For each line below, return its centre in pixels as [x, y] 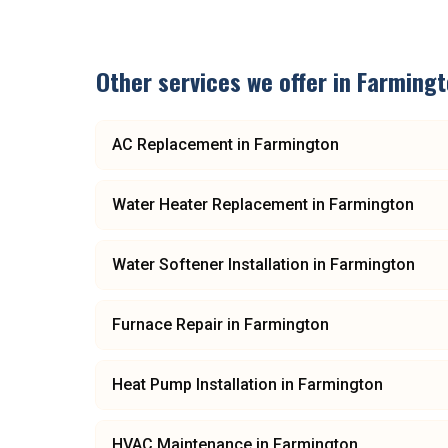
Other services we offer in [226, 81]
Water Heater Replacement [210, 204]
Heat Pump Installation [194, 384]
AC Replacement [172, 144]
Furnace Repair [167, 324]
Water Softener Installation [210, 264]
